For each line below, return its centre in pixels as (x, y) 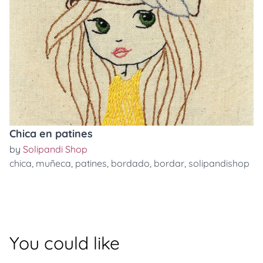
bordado (130, 163)
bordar (169, 163)
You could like (65, 243)
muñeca (53, 163)
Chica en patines (51, 134)
